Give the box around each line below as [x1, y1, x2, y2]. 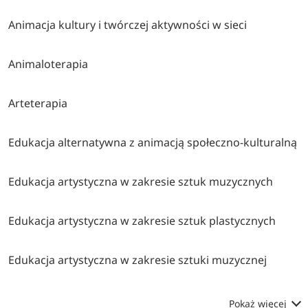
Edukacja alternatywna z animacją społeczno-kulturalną [8, 135, 298, 151]
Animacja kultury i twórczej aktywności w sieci [8, 17, 247, 33]
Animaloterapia [8, 56, 89, 72]
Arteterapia [8, 96, 68, 111]
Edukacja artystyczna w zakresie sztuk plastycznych [8, 213, 276, 229]
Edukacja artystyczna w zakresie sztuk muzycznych [8, 174, 274, 190]
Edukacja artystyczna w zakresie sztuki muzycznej [8, 252, 267, 268]
